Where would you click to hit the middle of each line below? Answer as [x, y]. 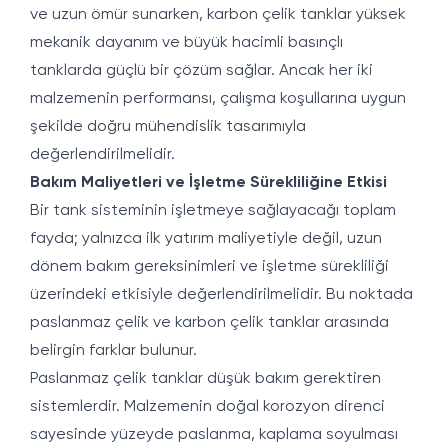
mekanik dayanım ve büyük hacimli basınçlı [186, 43]
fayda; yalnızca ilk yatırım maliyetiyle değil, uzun [206, 239]
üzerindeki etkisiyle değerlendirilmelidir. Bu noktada [221, 295]
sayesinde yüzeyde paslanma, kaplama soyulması [214, 435]
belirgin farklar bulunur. [113, 351]
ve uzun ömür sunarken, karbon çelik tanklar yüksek [218, 15]
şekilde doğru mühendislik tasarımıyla [168, 127]
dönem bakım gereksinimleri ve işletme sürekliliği [209, 267]
